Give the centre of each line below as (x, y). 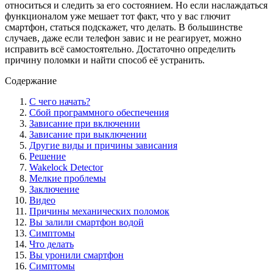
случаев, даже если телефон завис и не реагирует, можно (123, 38)
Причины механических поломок (99, 211)
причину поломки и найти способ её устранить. (105, 60)
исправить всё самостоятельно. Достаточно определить (120, 49)
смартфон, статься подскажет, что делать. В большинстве (124, 27)
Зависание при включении (85, 123)
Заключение (54, 189)
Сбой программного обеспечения (99, 112)
